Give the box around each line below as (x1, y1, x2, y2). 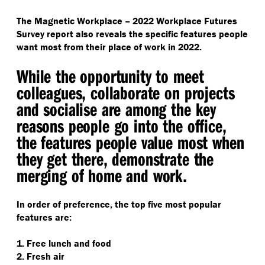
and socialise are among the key (17, 97, 216, 121)
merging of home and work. (17, 163, 187, 187)
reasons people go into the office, (17, 114, 227, 137)
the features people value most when (17, 130, 244, 154)
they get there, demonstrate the (17, 147, 214, 170)
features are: (17, 211, 72, 223)
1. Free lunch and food (17, 237, 111, 249)
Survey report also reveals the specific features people (17, 28, 248, 40)
